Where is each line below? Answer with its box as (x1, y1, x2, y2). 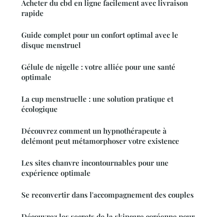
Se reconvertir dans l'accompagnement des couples (21, 190, 194, 200)
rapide (21, 8, 44, 18)
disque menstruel (21, 40, 81, 50)
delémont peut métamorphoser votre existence (21, 136, 179, 146)
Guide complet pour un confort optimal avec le (21, 30, 178, 40)
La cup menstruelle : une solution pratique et (21, 94, 173, 104)
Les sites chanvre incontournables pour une (21, 158, 169, 168)
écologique (21, 104, 58, 114)
